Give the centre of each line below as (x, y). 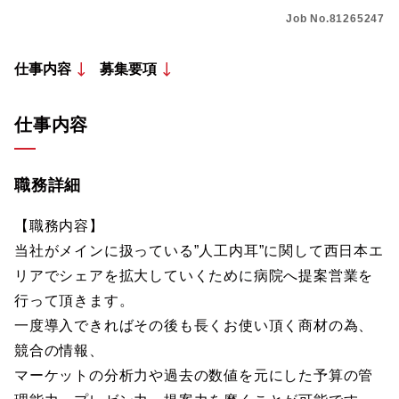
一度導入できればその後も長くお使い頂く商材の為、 (194, 326)
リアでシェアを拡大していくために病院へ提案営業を (194, 276)
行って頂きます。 (74, 301)
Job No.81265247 (335, 19)
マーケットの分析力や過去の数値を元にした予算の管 (194, 375)
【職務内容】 (59, 226)
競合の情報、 (59, 350)
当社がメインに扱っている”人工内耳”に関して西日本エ (199, 251)
